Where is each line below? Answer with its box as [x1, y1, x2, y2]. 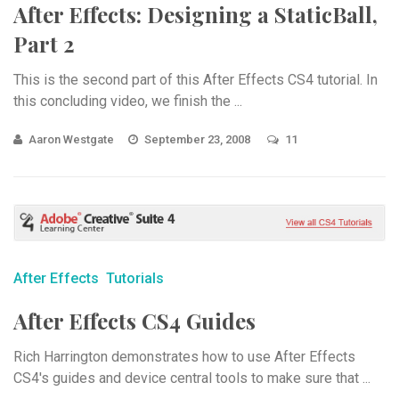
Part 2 [13, 29, 75, 58]
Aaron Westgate [28, 133, 114, 146]
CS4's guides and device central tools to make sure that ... [13, 370, 370, 387]
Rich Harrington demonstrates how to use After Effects [13, 348, 355, 366]
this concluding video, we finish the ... [13, 93, 242, 110]
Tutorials [106, 270, 164, 288]
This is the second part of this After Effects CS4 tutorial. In [13, 71, 378, 88]
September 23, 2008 [144, 133, 253, 146]
